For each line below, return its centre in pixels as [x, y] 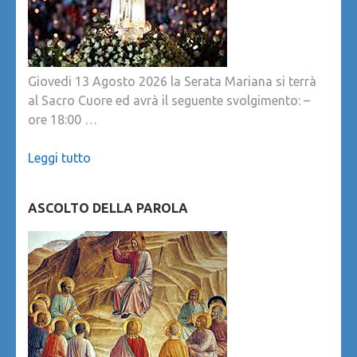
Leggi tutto [59, 158]
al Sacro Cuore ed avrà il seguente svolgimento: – [169, 101]
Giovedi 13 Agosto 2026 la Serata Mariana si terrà [172, 82]
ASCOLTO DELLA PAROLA [108, 208]
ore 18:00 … [63, 120]
